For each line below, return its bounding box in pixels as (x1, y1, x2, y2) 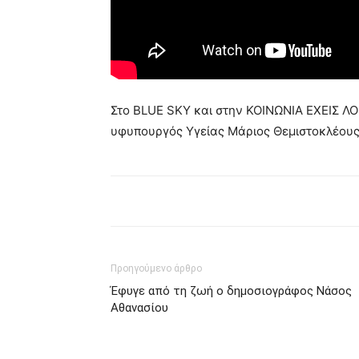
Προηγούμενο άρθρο (111, 262, 202, 274)
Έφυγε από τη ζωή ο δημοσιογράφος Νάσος (111, 283, 352, 298)
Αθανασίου (111, 300, 168, 315)
